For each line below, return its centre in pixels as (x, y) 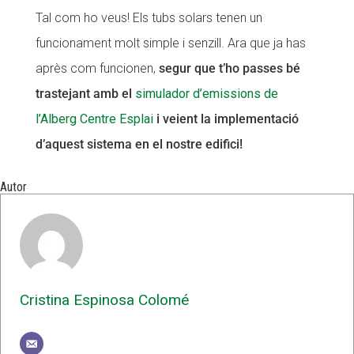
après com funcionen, (97, 68)
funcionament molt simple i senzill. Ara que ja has (170, 43)
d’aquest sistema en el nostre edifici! (139, 144)
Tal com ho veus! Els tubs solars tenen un (149, 17)
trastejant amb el (85, 93)
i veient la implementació (226, 119)
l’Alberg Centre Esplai (94, 119)
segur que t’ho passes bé (229, 68)
